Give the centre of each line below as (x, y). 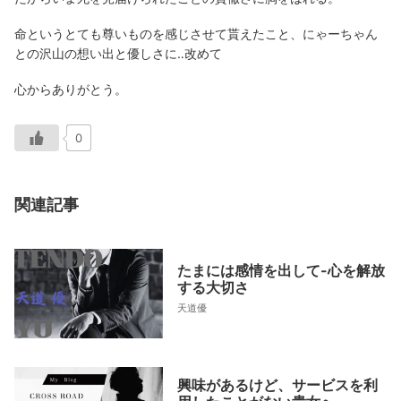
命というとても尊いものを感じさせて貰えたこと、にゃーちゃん (196, 33)
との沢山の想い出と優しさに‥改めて (118, 53)
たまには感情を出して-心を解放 (281, 271)
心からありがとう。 (71, 89)
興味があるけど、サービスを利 (277, 385)
